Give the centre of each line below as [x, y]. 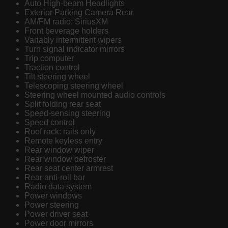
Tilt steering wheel [57, 77]
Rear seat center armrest [69, 168]
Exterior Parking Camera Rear [79, 13]
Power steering [52, 205]
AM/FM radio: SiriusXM [66, 22]
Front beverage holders [66, 31]
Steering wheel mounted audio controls [95, 95]
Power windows [53, 196]
